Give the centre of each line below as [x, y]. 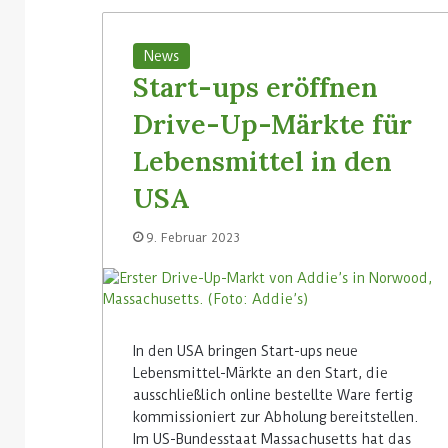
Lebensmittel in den [262, 161]
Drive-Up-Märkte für [272, 124]
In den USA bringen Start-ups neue [245, 351]
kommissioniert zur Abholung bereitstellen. [275, 417]
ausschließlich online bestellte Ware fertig [272, 395]
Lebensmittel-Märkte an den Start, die [260, 373]
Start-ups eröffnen [255, 87]
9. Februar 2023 [193, 238]
